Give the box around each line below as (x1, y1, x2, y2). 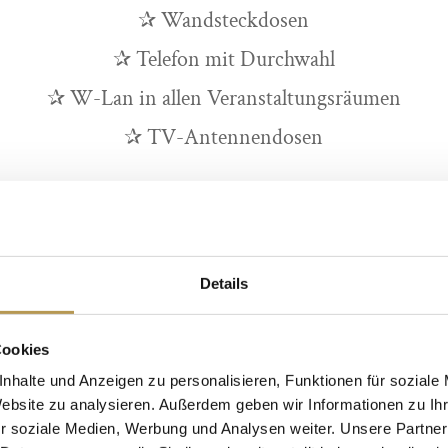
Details (199, 274, 249, 292)
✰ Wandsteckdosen (138, 6, 310, 36)
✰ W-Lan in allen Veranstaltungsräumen (46, 84, 401, 114)
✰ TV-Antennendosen (124, 123, 324, 153)
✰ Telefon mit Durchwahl (112, 45, 335, 75)
